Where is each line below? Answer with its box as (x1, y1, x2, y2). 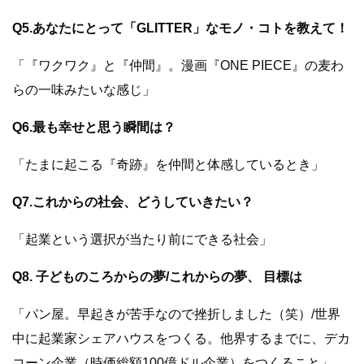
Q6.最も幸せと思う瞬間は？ (12, 120, 175, 135)
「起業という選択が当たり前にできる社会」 (12, 232, 272, 247)
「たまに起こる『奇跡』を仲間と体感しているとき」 (12, 158, 324, 172)
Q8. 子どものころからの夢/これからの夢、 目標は (12, 270, 302, 284)
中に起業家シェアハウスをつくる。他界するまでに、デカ (12, 331, 350, 346)
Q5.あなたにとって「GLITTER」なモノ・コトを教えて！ (12, 21, 349, 36)
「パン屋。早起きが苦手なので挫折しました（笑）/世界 (12, 307, 340, 322)
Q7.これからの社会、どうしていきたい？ (12, 195, 253, 210)
